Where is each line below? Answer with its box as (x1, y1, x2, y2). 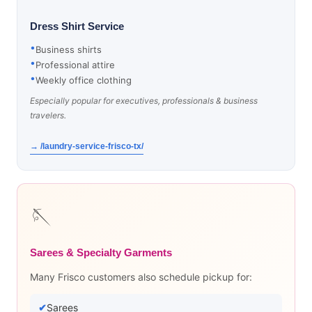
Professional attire (36, 59, 115, 70)
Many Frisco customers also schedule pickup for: (30, 271, 252, 283)
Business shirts (36, 44, 102, 55)
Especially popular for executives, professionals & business (30, 95, 258, 106)
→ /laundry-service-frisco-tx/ (30, 141, 143, 151)
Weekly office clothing (36, 75, 132, 86)
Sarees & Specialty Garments (30, 247, 172, 258)
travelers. (30, 110, 66, 120)
